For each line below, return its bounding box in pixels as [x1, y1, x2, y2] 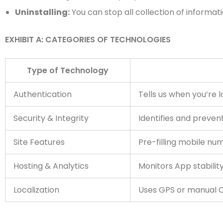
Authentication [13, 89, 72, 100]
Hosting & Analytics [13, 160, 89, 172]
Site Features [13, 136, 65, 148]
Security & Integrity [13, 112, 89, 124]
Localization [13, 184, 59, 196]
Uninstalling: [15, 6, 70, 18]
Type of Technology [27, 65, 109, 76]
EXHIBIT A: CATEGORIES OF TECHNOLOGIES [5, 34, 171, 45]
